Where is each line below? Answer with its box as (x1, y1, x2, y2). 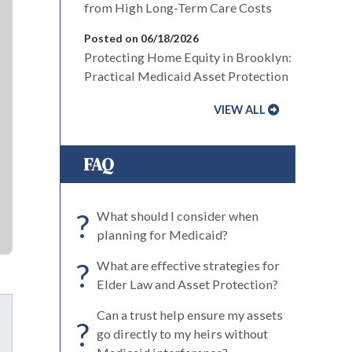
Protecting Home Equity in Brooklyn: (84, 49, 291, 64)
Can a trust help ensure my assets (97, 306, 283, 322)
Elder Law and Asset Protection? (97, 276, 278, 291)
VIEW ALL (214, 102, 266, 116)
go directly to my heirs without (97, 325, 268, 341)
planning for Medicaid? (97, 226, 228, 242)
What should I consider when (97, 207, 258, 223)
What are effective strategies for (97, 257, 280, 273)
